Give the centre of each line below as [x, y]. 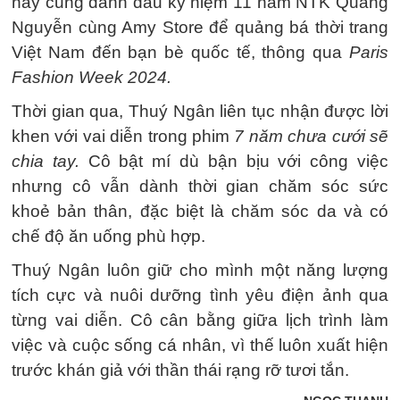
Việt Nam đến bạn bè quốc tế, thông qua [180, 52]
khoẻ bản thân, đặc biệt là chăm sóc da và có [200, 211]
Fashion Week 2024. [92, 77]
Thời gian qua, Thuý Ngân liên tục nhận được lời [200, 111]
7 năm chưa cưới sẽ [312, 136]
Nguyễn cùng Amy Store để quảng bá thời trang [200, 27]
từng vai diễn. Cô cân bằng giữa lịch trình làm [200, 320]
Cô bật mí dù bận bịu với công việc [234, 161]
